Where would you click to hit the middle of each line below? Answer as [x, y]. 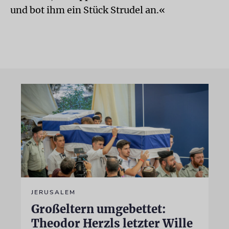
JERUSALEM [53, 192]
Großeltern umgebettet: [98, 209]
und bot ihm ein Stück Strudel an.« [88, 10]
